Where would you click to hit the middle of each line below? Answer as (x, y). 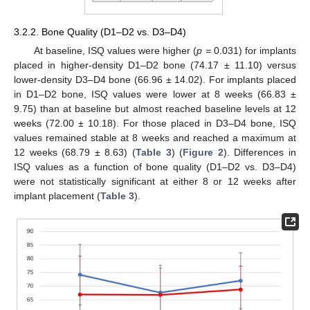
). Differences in (260, 152)
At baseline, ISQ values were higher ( (115, 50)
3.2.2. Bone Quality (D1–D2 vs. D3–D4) (100, 31)
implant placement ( (57, 195)
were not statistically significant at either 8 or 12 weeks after (155, 181)
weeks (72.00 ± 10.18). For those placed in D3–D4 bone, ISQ (155, 123)
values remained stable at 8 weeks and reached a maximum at (155, 137)
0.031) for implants (253, 50)
